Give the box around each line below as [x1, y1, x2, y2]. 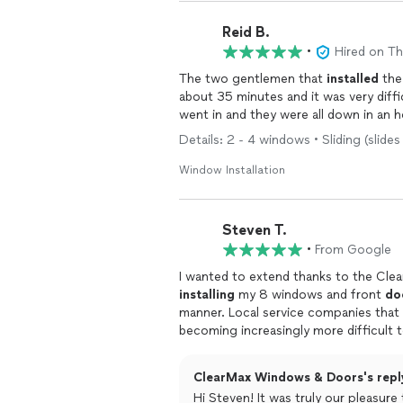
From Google [315, 242, 391, 257]
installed [327, 71, 379, 86]
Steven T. [222, 220, 287, 238]
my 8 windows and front [235, 287, 385, 302]
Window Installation [179, 164, 285, 176]
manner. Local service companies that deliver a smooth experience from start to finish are [179, 305, 228, 320]
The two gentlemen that [179, 71, 327, 86]
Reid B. [222, 22, 270, 40]
